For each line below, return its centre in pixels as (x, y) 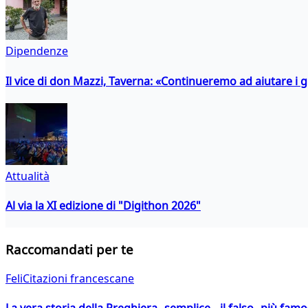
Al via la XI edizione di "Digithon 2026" (103, 206)
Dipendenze (37, 51)
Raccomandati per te (69, 250)
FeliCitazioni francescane (70, 278)
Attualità (27, 176)
